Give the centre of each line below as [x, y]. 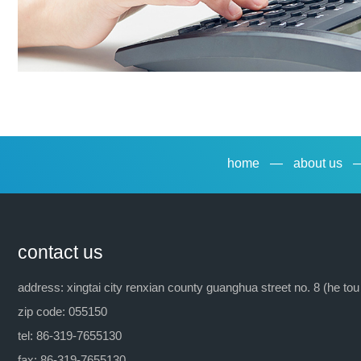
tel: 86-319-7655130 [70, 335]
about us [318, 163]
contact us [60, 252]
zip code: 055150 [62, 311]
